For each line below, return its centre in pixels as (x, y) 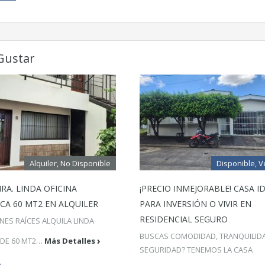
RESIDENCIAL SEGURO (184, 219)
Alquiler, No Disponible (70, 163)
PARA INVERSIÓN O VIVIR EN (195, 204)
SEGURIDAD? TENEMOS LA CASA (196, 250)
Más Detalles (70, 240)
